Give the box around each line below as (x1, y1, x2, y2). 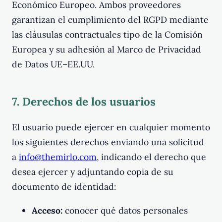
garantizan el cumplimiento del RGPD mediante (12, 13, 209, 25)
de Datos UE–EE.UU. (12, 58, 95, 70)
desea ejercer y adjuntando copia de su (12, 166, 173, 178)
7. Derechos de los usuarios (12, 94, 156, 109)
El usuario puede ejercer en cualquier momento (12, 121, 210, 133)
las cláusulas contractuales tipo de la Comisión (12, 28, 203, 40)
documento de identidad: (12, 181, 116, 193)
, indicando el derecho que (97, 151, 206, 163)
